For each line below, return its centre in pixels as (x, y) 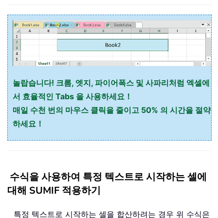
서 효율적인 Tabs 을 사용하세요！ (73, 97)
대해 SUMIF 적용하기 (54, 191)
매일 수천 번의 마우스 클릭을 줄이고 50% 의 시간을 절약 (112, 110)
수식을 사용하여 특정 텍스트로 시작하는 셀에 (108, 177)
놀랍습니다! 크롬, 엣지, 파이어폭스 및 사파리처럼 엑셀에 (111, 83)
